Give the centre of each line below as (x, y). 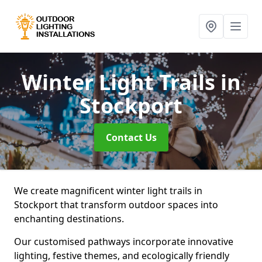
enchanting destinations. (69, 219)
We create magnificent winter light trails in (108, 191)
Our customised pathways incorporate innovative (124, 242)
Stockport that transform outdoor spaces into (116, 205)
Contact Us (131, 137)
